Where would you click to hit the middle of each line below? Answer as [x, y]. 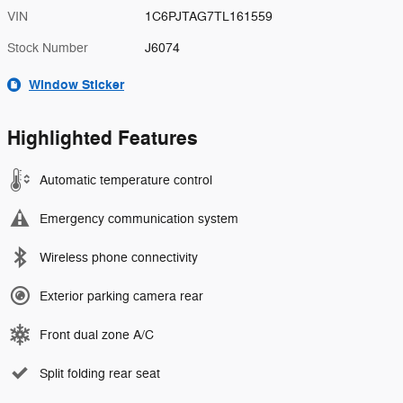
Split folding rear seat [100, 373]
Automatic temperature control [126, 180]
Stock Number [48, 48]
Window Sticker [76, 85]
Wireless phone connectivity [119, 257]
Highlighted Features [103, 138]
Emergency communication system [139, 219]
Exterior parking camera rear [121, 296]
